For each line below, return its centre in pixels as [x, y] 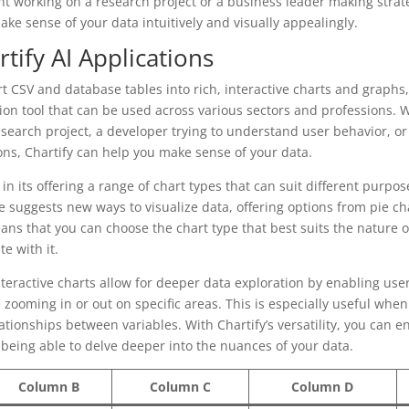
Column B [48, 386]
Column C [180, 386]
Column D [323, 386]
